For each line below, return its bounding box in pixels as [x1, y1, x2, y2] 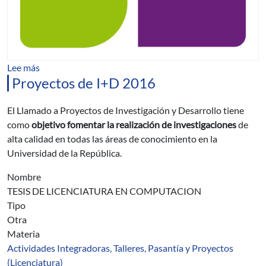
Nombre [7, 171, 41, 182]
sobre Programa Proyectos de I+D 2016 [39, 61, 200, 72]
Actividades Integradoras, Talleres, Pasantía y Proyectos [7, 242, 233, 254]
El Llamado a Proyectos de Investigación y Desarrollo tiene [7, 104, 244, 116]
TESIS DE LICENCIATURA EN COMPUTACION [7, 185, 201, 197]
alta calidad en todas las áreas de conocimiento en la [7, 133, 217, 144]
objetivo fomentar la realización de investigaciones [31, 119, 238, 130]
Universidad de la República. [7, 147, 122, 159]
